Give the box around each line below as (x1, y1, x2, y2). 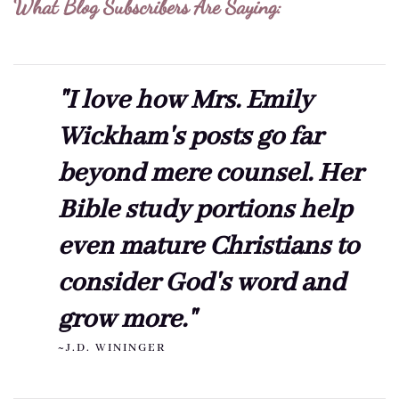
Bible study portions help (58, 192, 352, 227)
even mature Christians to (58, 229, 359, 264)
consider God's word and (58, 265, 346, 300)
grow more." (58, 302, 196, 337)
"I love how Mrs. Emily (58, 83, 313, 118)
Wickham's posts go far (58, 119, 322, 154)
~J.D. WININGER (58, 339, 166, 355)
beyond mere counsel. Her (58, 156, 362, 191)
